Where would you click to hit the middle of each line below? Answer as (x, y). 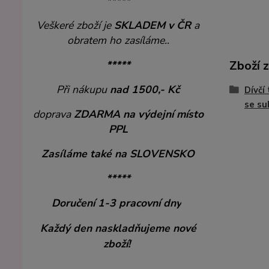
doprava (53, 114)
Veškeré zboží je (76, 25)
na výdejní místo (163, 114)
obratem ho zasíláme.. (118, 40)
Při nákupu (83, 89)
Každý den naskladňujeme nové (118, 228)
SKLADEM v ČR (153, 25)
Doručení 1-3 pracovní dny (117, 203)
